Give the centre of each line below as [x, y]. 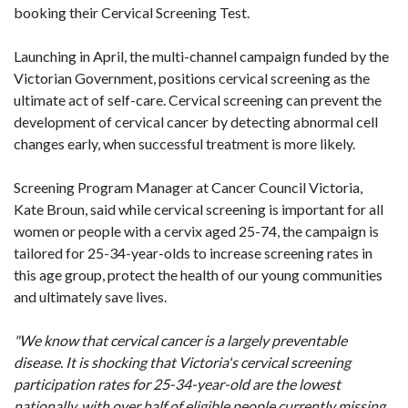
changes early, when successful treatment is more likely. [184, 143]
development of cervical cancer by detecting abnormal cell [196, 122]
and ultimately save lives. [90, 296]
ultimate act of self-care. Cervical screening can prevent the [198, 100]
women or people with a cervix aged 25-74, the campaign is [196, 231]
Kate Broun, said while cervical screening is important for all [199, 209]
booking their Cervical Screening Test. [132, 12]
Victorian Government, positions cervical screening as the [192, 78]
